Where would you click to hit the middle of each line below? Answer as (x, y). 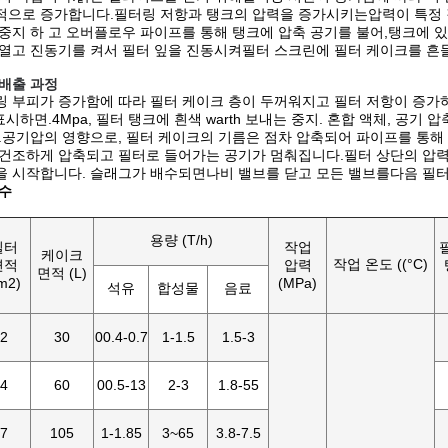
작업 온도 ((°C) (380, 264)
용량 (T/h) (181, 240)
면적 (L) (62, 273)
